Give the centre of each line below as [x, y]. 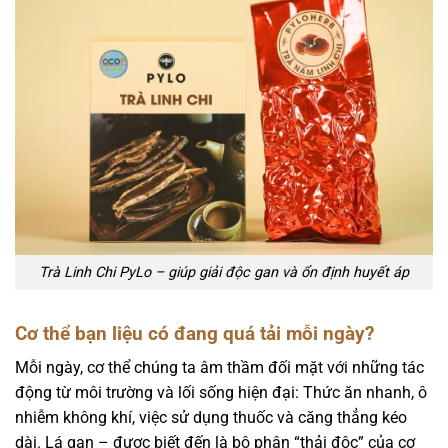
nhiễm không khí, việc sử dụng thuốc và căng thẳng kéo [211, 418]
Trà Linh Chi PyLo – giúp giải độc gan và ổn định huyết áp [224, 273]
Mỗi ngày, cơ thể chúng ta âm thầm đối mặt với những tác [219, 368]
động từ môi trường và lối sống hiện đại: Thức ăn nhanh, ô [221, 393]
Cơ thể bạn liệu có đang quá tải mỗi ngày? [197, 333]
